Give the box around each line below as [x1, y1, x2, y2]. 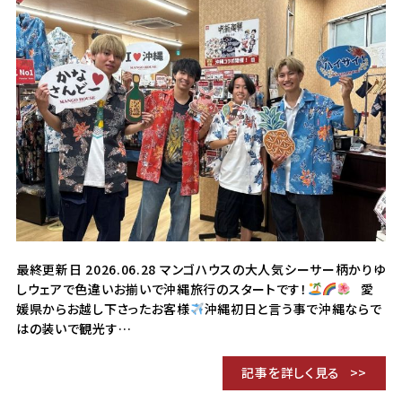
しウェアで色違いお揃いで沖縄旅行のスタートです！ [15, 279, 308, 298]
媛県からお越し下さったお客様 [15, 299, 190, 318]
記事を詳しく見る [241, 363, 341, 381]
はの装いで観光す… [15, 319, 132, 337]
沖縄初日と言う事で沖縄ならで [204, 299, 382, 318]
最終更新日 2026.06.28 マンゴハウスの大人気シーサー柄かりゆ [15, 259, 386, 278]
